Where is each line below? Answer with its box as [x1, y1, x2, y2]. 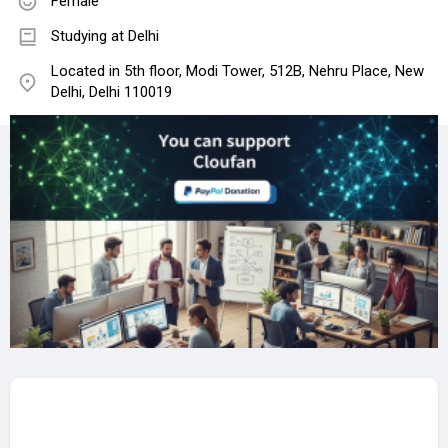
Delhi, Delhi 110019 [51, 83, 172, 102]
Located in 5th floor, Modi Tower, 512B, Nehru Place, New [51, 62, 424, 81]
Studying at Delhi [51, 27, 159, 46]
